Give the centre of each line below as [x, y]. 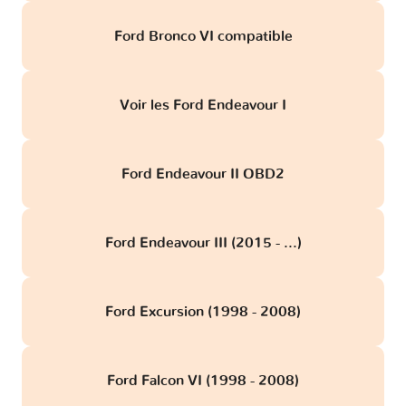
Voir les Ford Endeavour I [203, 106]
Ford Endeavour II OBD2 [203, 174]
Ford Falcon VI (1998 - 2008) [203, 381]
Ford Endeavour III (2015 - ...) [203, 243]
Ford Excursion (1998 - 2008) [203, 312]
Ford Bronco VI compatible [203, 37]
